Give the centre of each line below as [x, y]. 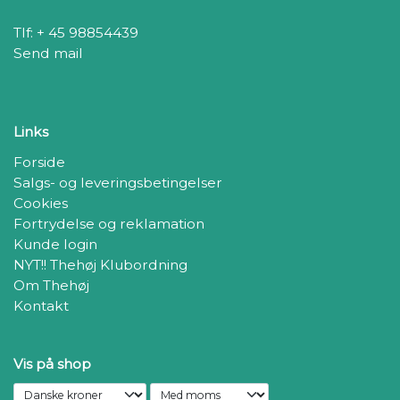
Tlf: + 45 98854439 [76, 33]
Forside [39, 162]
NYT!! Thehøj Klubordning [100, 264]
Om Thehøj [51, 285]
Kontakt [41, 305]
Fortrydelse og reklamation [109, 223]
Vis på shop [52, 363]
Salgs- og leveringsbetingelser [118, 182]
